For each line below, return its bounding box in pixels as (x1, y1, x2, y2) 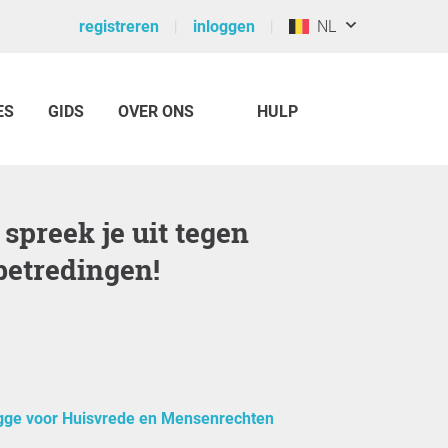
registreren (79, 17, 159, 36)
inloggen (193, 17, 255, 36)
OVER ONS (118, 102, 194, 121)
